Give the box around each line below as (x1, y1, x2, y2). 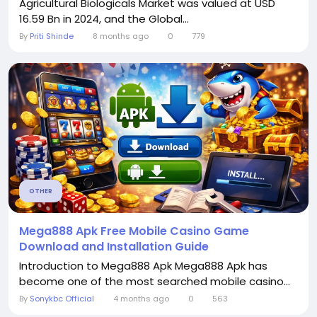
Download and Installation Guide (19, 238, 209, 255)
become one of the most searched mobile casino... (19, 274, 290, 289)
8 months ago (92, 30, 149, 42)
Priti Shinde (30, 30, 74, 42)
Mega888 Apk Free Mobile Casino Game (19, 223, 249, 239)
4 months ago (113, 293, 169, 304)
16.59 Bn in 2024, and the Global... (19, 11, 189, 26)
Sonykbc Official (30, 293, 94, 304)
